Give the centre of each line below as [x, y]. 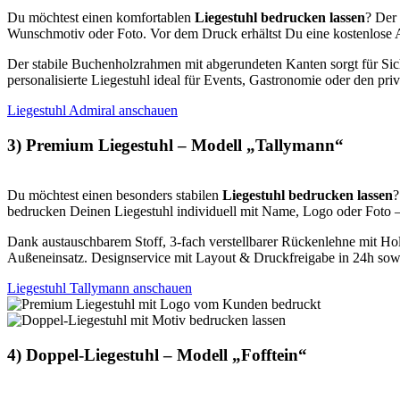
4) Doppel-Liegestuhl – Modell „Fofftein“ [159, 355]
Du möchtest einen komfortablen [101, 17]
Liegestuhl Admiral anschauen [92, 110]
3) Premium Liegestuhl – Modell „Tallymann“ [175, 145]
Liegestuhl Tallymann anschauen [100, 288]
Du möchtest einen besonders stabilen [115, 196]
